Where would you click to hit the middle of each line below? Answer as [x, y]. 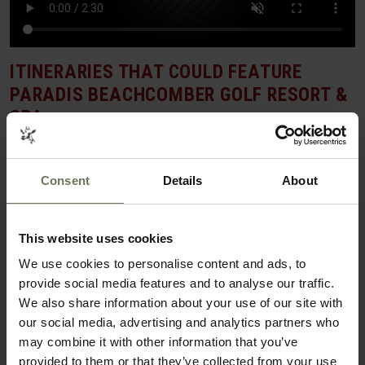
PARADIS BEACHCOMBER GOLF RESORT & [179, 94]
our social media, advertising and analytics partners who [179, 322]
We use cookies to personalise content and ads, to [163, 264]
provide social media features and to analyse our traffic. [177, 283]
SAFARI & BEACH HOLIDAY [98, 155]
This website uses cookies [96, 238]
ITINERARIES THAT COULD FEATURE [156, 71]
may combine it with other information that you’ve [158, 342]
